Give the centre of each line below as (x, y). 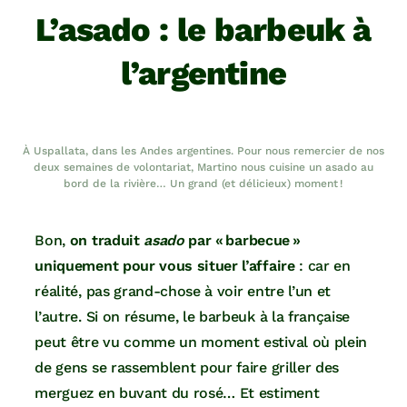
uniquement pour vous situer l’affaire (165, 266)
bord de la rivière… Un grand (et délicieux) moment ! (203, 184)
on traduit (105, 241)
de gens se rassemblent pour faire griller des (187, 368)
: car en (323, 266)
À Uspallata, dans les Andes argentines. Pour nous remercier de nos (203, 151)
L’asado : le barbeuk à (203, 30)
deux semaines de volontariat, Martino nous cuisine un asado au (203, 168)
